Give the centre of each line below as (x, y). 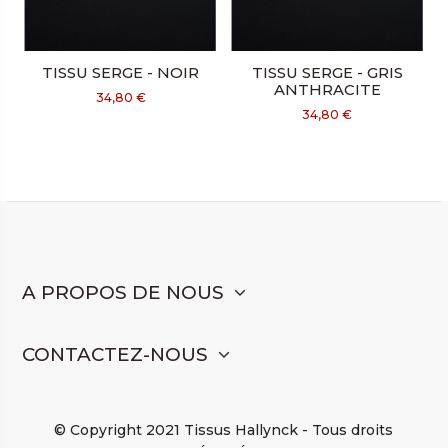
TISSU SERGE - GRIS (327, 72)
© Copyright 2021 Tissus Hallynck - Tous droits (224, 430)
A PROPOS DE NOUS (122, 292)
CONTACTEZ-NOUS (114, 355)
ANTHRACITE (327, 89)
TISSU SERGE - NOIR (121, 72)
